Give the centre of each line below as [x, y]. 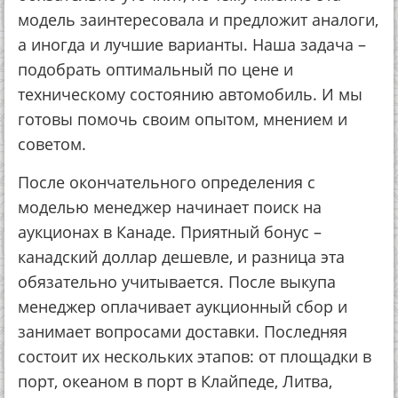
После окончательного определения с [167, 182]
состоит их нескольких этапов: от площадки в [195, 356]
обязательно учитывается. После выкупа [177, 282]
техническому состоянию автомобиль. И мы [190, 94]
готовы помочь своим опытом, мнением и [183, 119]
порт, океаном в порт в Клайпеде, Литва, [175, 381]
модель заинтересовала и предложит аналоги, [198, 20]
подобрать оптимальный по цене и [155, 69]
